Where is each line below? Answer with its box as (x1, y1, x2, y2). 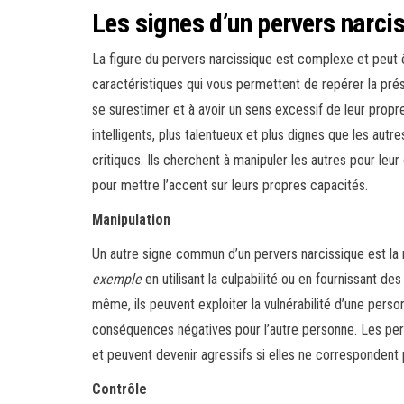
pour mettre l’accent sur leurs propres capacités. (92, 177, 368, 195)
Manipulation (92, 211, 170, 229)
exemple (92, 271, 142, 289)
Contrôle (92, 381, 147, 399)
